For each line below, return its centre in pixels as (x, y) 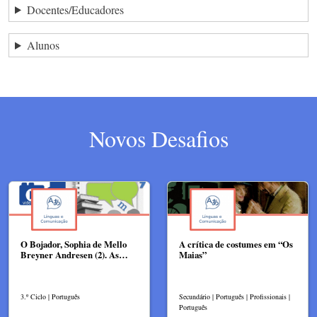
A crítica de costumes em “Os (236, 244)
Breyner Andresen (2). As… (74, 254)
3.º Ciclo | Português (50, 296)
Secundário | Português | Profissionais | (235, 296)
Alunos (43, 45)
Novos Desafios (158, 139)
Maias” (193, 254)
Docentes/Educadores (75, 9)
